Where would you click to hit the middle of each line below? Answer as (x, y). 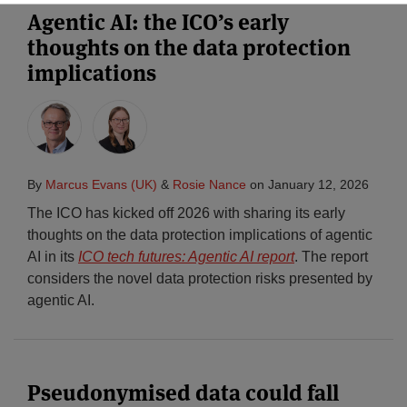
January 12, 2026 (318, 184)
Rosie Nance (209, 184)
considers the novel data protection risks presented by (200, 278)
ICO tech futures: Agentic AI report (186, 257)
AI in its (53, 257)
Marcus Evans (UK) (101, 184)
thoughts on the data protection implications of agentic (200, 235)
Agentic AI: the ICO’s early (158, 22)
